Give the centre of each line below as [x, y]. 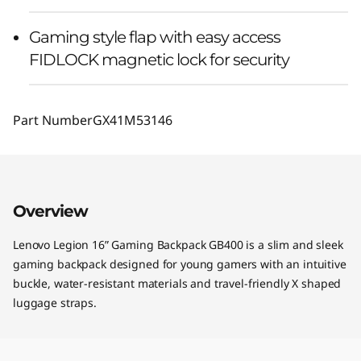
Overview [50, 211]
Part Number [53, 120]
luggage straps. [55, 302]
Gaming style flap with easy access [155, 37]
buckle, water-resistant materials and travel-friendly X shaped [177, 283]
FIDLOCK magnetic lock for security [159, 59]
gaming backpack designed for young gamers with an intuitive [180, 263]
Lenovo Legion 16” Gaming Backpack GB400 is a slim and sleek [178, 244]
